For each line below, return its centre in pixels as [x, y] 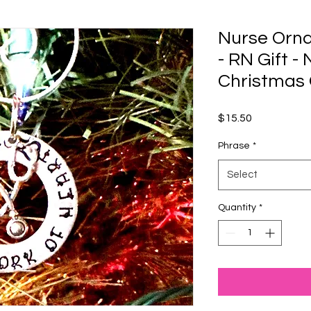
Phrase [234, 146]
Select [242, 175]
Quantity [237, 208]
